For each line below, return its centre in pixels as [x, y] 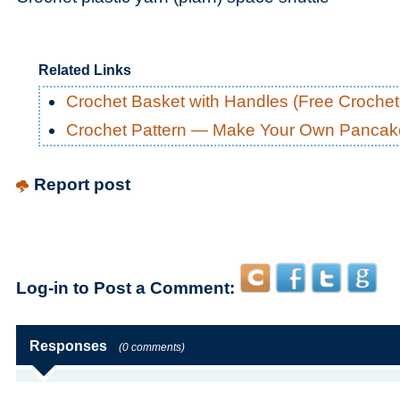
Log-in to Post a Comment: [125, 288]
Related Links [85, 70]
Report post [82, 184]
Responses [68, 346]
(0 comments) [152, 347]
